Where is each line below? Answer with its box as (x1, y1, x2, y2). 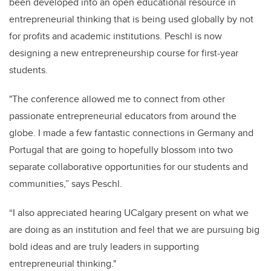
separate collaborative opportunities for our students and (9, 159, 248, 174)
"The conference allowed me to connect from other (9, 91, 225, 106)
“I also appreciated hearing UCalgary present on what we (9, 205, 249, 220)
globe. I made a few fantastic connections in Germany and (9, 125, 253, 140)
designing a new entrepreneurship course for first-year (9, 45, 238, 60)
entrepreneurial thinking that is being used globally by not (9, 11, 253, 26)
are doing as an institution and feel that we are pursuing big (9, 222, 260, 237)
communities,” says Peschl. (9, 176, 122, 191)
